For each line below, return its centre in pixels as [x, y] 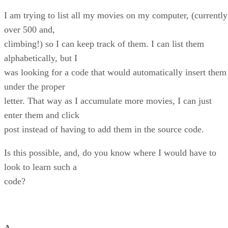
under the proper [35, 87]
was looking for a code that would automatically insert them [115, 73]
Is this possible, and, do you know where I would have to [110, 153]
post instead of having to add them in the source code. [104, 130]
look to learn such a [40, 167]
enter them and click [42, 115]
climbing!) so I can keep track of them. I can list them [104, 44]
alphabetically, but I [41, 58]
